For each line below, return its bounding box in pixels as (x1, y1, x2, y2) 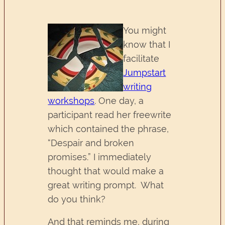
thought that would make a (48, 165, 164, 176)
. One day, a (94, 95, 144, 106)
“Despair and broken (48, 137, 135, 148)
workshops (48, 95, 95, 106)
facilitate (123, 53, 160, 64)
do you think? (48, 193, 106, 204)
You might (123, 25, 167, 36)
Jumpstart (123, 67, 166, 78)
